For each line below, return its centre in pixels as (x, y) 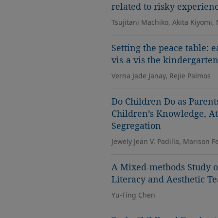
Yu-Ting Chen (133, 195)
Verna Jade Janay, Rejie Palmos (161, 76)
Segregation (136, 126)
